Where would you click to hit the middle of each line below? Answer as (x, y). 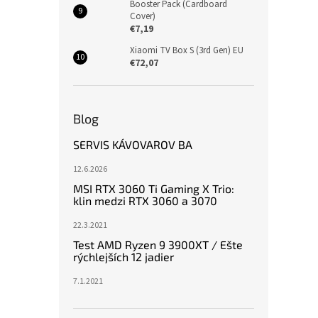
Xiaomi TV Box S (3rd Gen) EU (187, 50)
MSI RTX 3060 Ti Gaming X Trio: (154, 188)
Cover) (143, 16)
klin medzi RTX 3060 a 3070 (145, 200)
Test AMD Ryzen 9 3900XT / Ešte (158, 244)
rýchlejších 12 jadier (124, 256)
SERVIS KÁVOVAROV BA (133, 144)
